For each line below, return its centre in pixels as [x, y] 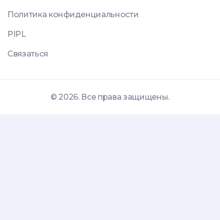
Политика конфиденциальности [73, 15]
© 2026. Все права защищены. [110, 97]
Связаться [28, 54]
